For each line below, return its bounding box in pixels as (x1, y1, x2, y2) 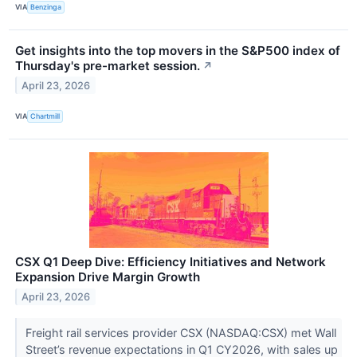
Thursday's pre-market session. (15, 57, 200, 73)
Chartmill (30, 112, 61, 121)
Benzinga (30, 2, 62, 12)
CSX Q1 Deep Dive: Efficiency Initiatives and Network (15, 254, 326, 270)
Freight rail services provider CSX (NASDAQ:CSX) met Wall (25, 326, 336, 340)
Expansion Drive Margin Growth (15, 269, 200, 285)
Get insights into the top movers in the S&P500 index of (15, 42, 340, 58)
